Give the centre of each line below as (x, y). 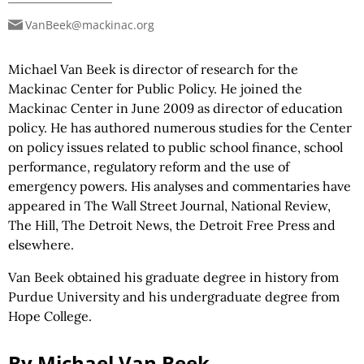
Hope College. (50, 316)
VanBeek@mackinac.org (90, 25)
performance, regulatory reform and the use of (149, 167)
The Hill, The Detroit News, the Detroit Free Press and (172, 225)
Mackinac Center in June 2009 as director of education (175, 108)
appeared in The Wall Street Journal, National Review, (169, 206)
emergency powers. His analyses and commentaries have (180, 186)
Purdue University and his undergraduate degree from (174, 297)
